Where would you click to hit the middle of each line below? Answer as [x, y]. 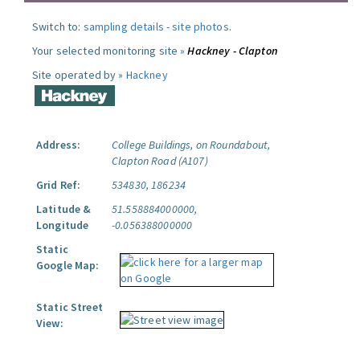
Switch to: [58, 27]
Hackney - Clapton [233, 51]
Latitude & [64, 209]
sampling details [123, 27]
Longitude [63, 225]
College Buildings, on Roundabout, [191, 145]
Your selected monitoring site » [110, 51]
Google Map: [68, 265]
